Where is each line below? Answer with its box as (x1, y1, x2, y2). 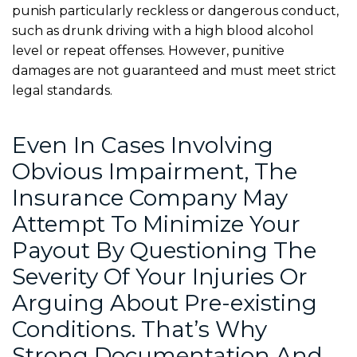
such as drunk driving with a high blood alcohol (12, 22, 314, 38)
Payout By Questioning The (12, 236, 316, 264)
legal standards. (12, 82, 112, 98)
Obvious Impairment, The (12, 157, 297, 185)
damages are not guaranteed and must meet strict (12, 62, 336, 78)
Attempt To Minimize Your (12, 210, 300, 237)
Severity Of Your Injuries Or (12, 262, 308, 290)
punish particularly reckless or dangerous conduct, (12, 2, 339, 18)
